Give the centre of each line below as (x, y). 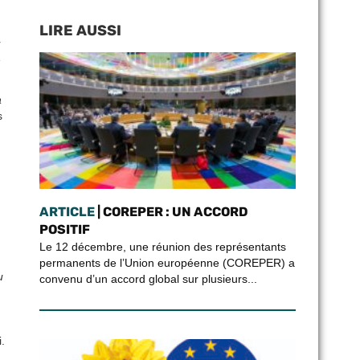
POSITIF (64, 229)
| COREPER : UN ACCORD (171, 212)
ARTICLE (67, 212)
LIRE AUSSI (80, 31)
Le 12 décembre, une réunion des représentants (162, 247)
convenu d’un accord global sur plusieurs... (148, 279)
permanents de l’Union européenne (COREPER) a (167, 263)
